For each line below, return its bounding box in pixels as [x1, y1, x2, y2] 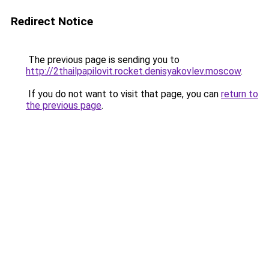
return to [221, 88, 258, 100]
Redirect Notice [11, 14, 93, 28]
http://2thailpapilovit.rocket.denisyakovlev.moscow [26, 65, 241, 77]
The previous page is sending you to [26, 54, 180, 65]
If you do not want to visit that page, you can [26, 88, 221, 100]
